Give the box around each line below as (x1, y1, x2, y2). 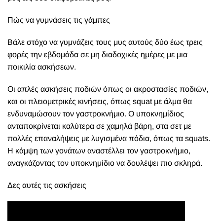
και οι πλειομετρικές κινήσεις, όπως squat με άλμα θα (7, 97, 192, 106)
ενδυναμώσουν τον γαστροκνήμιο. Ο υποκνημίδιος (7, 110, 184, 118)
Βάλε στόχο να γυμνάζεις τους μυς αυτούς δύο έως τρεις (7, 38, 203, 46)
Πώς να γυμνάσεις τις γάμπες (7, 16, 110, 24)
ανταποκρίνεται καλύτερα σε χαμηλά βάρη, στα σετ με (7, 122, 191, 130)
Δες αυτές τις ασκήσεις (7, 181, 86, 189)
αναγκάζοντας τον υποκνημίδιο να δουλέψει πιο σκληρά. (7, 159, 202, 167)
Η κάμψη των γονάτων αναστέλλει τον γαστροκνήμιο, (7, 147, 190, 155)
